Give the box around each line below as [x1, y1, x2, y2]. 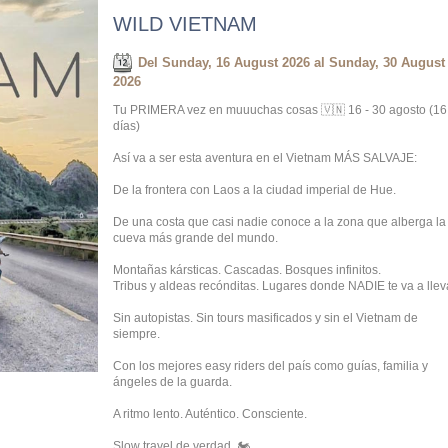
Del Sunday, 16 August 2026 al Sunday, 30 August [134, 54, 445, 70]
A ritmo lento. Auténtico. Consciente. [113, 407, 307, 421]
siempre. [113, 327, 160, 341]
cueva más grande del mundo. [113, 231, 278, 245]
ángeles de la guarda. [113, 375, 232, 389]
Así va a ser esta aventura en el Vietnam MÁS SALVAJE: [113, 151, 417, 165]
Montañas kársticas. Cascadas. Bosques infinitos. [113, 263, 381, 277]
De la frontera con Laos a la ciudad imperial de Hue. [113, 183, 396, 197]
